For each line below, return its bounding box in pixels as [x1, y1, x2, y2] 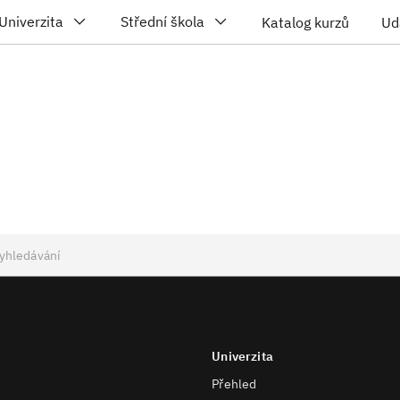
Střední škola [121, 12, 204, 30]
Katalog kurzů [262, 13, 349, 31]
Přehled [212, 376, 257, 392]
